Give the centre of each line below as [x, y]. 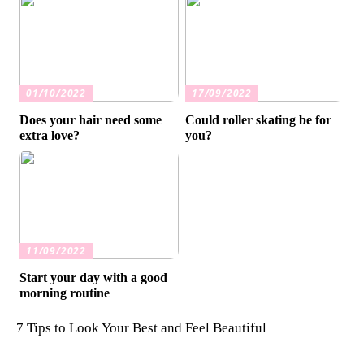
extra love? [50, 136]
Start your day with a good [94, 278]
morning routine [65, 293]
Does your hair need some [91, 120]
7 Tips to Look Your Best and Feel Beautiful [141, 328]
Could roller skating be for [259, 120]
